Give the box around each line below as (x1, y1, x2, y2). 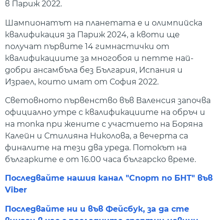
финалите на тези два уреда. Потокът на (5, 143, 187, 153)
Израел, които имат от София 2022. (5, 77, 159, 86)
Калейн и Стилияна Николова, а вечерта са (5, 131, 188, 141)
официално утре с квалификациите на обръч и (5, 108, 205, 117)
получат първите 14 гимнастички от (5, 41, 169, 51)
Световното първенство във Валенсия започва (5, 96, 211, 106)
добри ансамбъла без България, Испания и (5, 65, 183, 75)
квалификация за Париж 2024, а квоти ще (5, 29, 180, 39)
